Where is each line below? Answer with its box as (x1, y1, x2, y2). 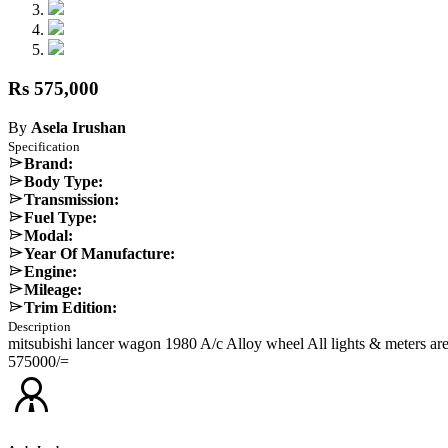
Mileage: (24, 280, 82, 298)
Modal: (24, 226, 73, 244)
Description (8, 318, 71, 334)
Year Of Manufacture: (24, 244, 175, 262)
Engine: (24, 262, 77, 280)
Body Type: (24, 172, 103, 190)
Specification (8, 138, 80, 154)
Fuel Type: (24, 208, 97, 226)
